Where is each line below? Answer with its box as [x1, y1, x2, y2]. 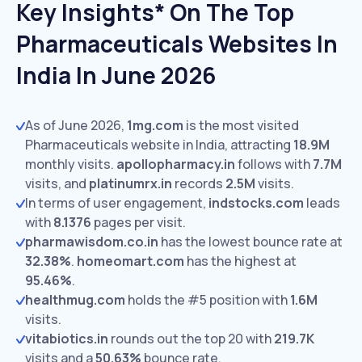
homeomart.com [77, 252, 184, 270]
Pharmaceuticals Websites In [16, 28, 338, 59]
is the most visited [183, 116, 299, 134]
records [172, 175, 225, 192]
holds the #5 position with [125, 291, 290, 309]
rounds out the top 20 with [108, 330, 274, 347]
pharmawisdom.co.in [25, 233, 158, 250]
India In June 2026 [16, 60, 216, 90]
